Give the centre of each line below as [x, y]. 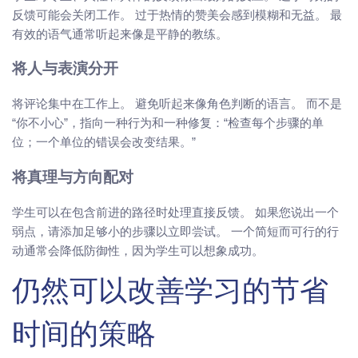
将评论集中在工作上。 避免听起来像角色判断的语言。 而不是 [177, 104]
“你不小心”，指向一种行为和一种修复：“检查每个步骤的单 [168, 123]
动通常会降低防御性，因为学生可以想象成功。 [138, 250]
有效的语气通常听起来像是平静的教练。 [120, 34]
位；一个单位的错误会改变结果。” [104, 142]
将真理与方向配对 [73, 178]
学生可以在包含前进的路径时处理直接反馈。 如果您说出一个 [175, 212]
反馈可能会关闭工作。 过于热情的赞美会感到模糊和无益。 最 [177, 14]
